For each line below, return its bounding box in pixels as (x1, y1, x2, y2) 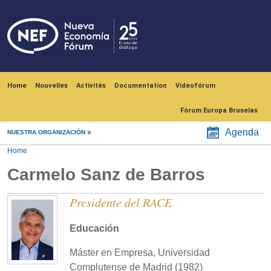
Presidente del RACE (70, 194, 172, 211)
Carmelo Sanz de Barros (7, 165, 205, 184)
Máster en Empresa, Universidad (70, 247, 210, 258)
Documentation (114, 82, 167, 90)
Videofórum (175, 82, 215, 90)
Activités (76, 82, 106, 90)
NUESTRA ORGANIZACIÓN (7, 129, 85, 136)
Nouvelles (35, 82, 68, 90)
